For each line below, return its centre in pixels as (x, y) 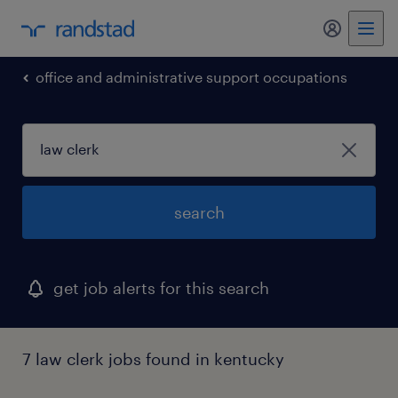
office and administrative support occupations (191, 77)
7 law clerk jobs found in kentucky (153, 359)
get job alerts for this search (161, 288)
